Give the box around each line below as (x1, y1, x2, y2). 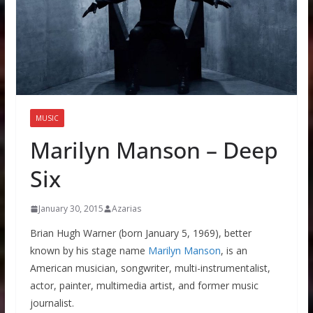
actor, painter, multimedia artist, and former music (29, 279, 259, 293)
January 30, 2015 (38, 203, 103, 215)
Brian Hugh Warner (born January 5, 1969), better (29, 226, 252, 240)
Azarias (111, 203, 141, 215)
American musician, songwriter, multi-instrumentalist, (29, 261, 270, 275)
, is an (220, 244, 247, 258)
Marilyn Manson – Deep (29, 135, 278, 166)
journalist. (29, 296, 74, 310)
